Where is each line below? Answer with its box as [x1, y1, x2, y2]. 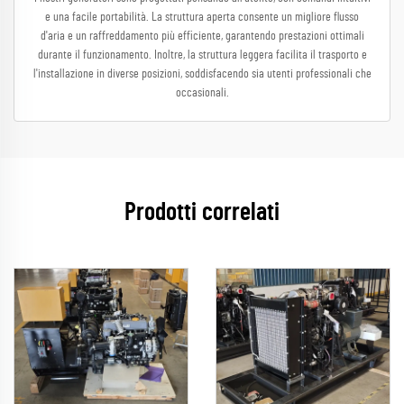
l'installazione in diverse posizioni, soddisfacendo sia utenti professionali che [32, 68, 372, 80]
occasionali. [175, 87, 229, 99]
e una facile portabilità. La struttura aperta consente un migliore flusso [45, 11, 359, 23]
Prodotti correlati [124, 200, 280, 225]
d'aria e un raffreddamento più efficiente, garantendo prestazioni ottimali [40, 30, 364, 42]
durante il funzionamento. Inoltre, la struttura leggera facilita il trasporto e [37, 49, 367, 61]
